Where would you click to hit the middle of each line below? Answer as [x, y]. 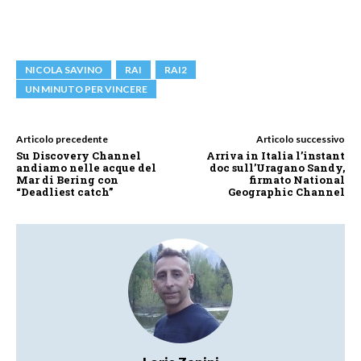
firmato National [297, 180]
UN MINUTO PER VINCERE [86, 89]
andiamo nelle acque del [86, 168]
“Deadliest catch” [64, 192]
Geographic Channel [286, 192]
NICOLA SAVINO [64, 70]
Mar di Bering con [67, 180]
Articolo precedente [62, 139]
